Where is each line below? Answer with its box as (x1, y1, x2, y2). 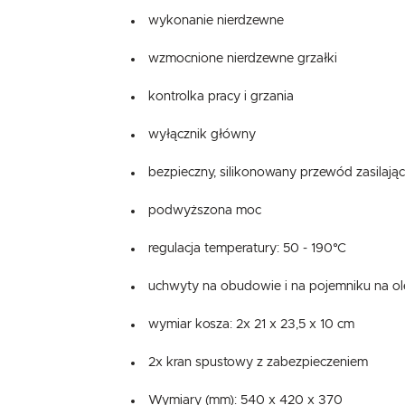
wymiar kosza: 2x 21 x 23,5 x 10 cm (148, 318, 355, 332)
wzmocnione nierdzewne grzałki (148, 52, 338, 66)
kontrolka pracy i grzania (148, 90, 295, 104)
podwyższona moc (148, 204, 262, 218)
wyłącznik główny (148, 128, 257, 142)
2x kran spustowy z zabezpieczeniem (148, 356, 369, 370)
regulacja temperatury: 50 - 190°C (148, 242, 347, 256)
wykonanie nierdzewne (148, 14, 285, 28)
